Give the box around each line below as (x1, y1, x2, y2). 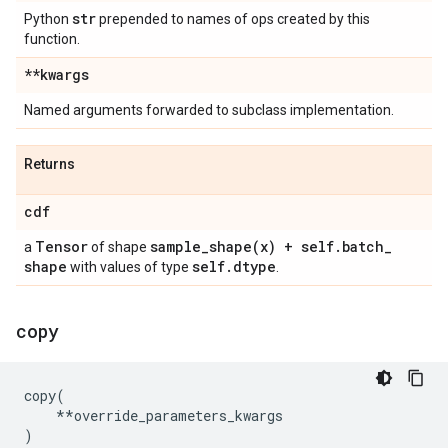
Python (24, 11, 72, 27)
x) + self (260, 237, 334, 256)
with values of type (67, 259, 192, 275)
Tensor (35, 237, 88, 256)
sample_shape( (150, 237, 260, 256)
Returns (24, 156, 75, 172)
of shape (88, 239, 150, 255)
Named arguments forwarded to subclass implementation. (24, 102, 394, 118)
